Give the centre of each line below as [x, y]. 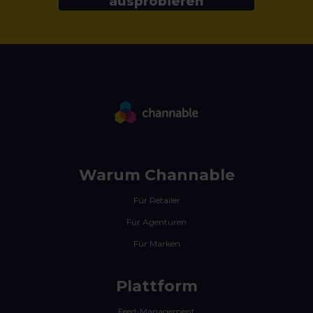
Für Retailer [156, 201]
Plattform [156, 286]
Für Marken [156, 244]
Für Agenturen [156, 222]
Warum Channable [156, 175]
